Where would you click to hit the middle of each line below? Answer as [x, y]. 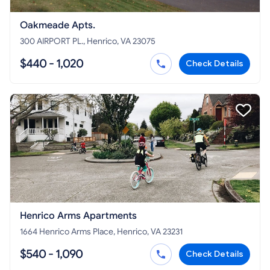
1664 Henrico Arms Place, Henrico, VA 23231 [127, 232]
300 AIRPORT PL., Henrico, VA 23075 [88, 41]
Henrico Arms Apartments [78, 216]
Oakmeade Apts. [58, 25]
